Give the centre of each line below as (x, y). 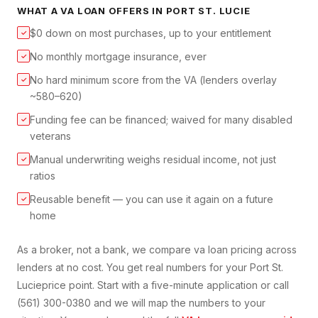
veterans (50, 136)
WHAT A (39, 11)
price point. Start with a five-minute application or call (165, 285)
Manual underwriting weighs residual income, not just (153, 160)
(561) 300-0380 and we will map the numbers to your (141, 303)
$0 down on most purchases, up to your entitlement (150, 33)
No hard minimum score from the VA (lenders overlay (153, 80)
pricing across (262, 250)
